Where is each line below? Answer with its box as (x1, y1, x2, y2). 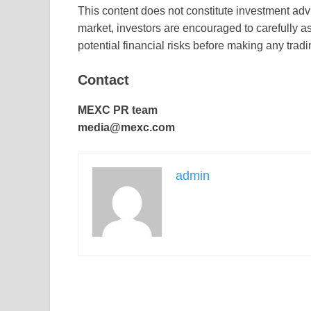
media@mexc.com (78, 121, 175, 134)
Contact (78, 72, 129, 88)
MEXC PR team (78, 104, 158, 117)
